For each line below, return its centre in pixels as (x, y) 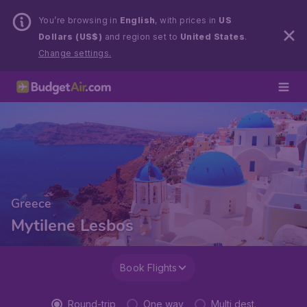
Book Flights (149, 268)
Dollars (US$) (71, 37)
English (137, 20)
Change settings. (75, 53)
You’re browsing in (79, 20)
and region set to (141, 37)
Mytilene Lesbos (72, 225)
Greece (31, 204)
